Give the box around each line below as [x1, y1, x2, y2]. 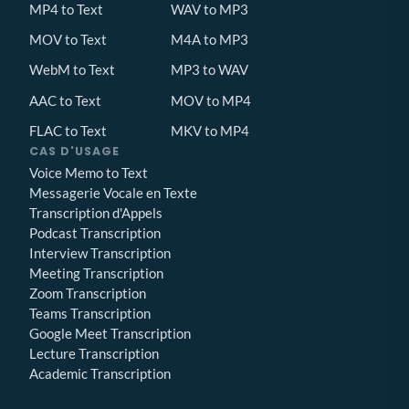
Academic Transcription [29, 365, 171, 383]
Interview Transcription [29, 245, 171, 262]
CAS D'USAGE [29, 143, 120, 160]
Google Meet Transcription [29, 325, 191, 342]
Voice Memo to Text [29, 164, 148, 182]
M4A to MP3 [171, 31, 248, 48]
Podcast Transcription [29, 225, 161, 242]
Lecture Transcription [29, 345, 159, 362]
